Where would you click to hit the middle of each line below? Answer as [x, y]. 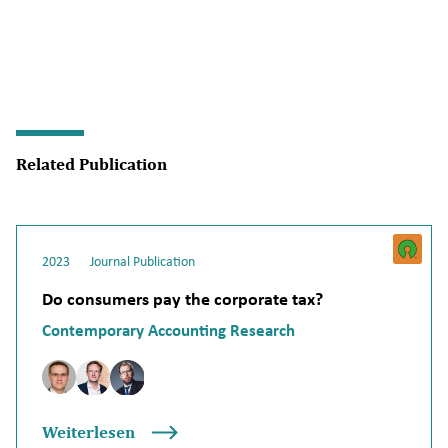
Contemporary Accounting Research [169, 331]
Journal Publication [143, 261]
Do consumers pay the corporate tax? [183, 298]
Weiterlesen [89, 432]
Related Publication [91, 163]
